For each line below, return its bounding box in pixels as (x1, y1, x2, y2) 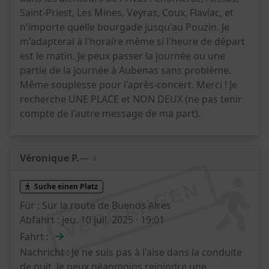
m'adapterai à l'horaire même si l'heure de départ (20, 34, 245, 48)
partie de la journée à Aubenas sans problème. (20, 63, 231, 77)
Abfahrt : (20, 213, 59, 226)
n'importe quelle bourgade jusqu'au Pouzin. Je (20, 20, 229, 34)
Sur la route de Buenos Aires (40, 199, 171, 212)
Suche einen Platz (32, 181, 98, 192)
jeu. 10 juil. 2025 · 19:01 (59, 213, 165, 226)
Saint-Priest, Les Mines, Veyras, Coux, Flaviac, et (20, 5, 234, 19)
